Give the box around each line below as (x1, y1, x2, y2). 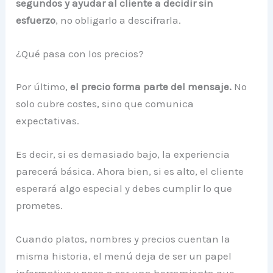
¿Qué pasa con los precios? (16, 48, 144, 60)
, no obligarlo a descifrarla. (55, 14, 182, 27)
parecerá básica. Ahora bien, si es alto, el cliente (16, 165, 244, 178)
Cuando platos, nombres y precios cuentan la (16, 233, 231, 246)
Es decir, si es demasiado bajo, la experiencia (16, 148, 230, 161)
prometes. (16, 199, 63, 212)
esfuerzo (16, 14, 56, 27)
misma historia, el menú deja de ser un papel (16, 250, 232, 263)
